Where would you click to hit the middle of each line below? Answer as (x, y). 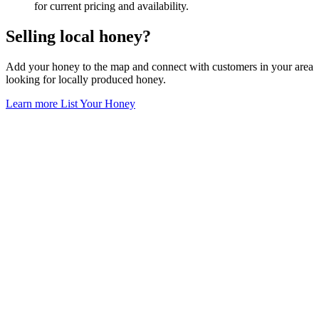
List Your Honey (98, 103)
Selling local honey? (78, 36)
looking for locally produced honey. (86, 79)
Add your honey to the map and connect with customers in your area (159, 66)
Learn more (33, 103)
